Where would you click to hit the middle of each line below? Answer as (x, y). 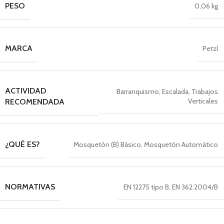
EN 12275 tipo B (146, 187)
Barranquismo (138, 92)
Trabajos (205, 92)
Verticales (203, 101)
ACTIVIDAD (25, 90)
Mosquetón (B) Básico (107, 144)
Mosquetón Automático (181, 144)
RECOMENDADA (35, 101)
